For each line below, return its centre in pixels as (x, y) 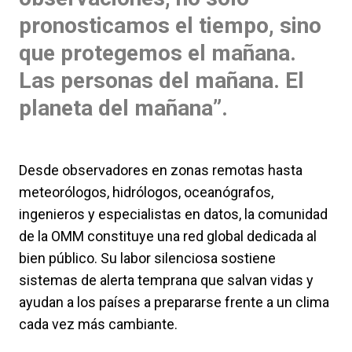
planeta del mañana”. (123, 108)
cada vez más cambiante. (98, 324)
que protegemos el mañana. (158, 53)
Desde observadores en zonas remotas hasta (161, 170)
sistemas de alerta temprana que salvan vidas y (166, 280)
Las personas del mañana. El (161, 81)
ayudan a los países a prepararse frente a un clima (174, 302)
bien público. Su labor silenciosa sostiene (147, 258)
